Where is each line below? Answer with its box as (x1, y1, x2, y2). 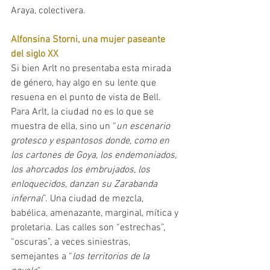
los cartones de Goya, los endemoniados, (11, 149, 179, 162)
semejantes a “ (11, 250, 72, 263)
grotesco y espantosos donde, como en (11, 134, 172, 147)
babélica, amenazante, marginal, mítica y (11, 207, 181, 219)
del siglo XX (11, 48, 58, 60)
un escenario (116, 120, 172, 133)
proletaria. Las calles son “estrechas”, (11, 221, 168, 234)
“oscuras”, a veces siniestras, (11, 236, 133, 248)
